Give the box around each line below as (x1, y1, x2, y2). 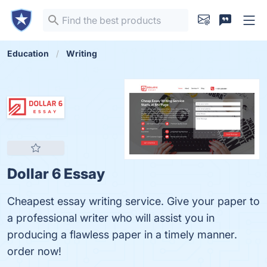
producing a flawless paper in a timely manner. (7, 228, 237, 241)
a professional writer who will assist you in (7, 212, 215, 224)
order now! (7, 245, 61, 257)
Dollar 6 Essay (7, 165, 105, 182)
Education (7, 48, 49, 58)
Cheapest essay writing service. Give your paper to (7, 195, 260, 207)
